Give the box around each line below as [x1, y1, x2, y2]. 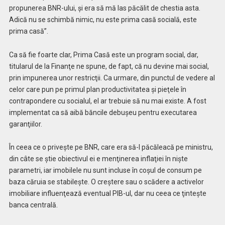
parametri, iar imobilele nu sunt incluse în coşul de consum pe [9, 166, 202, 175]
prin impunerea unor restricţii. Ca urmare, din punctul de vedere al [9, 73, 215, 82]
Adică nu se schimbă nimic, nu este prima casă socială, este [9, 15, 197, 24]
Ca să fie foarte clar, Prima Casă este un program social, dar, [9, 50, 198, 59]
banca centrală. [9, 201, 58, 209]
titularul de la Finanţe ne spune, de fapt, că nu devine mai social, [9, 62, 209, 70]
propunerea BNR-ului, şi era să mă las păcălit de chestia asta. [9, 4, 200, 12]
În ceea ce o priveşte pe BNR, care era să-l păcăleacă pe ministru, [9, 143, 213, 152]
